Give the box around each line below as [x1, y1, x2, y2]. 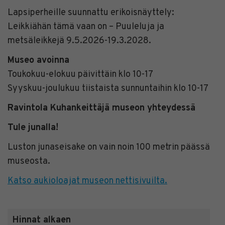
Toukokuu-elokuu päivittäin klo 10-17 [8, 68, 153, 80]
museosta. [8, 155, 50, 167]
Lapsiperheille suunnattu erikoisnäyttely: [8, 7, 174, 19]
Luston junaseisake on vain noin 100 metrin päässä [8, 141, 210, 153]
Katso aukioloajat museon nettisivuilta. [8, 175, 167, 187]
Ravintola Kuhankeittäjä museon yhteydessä [8, 102, 195, 114]
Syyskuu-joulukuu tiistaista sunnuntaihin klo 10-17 [8, 82, 208, 94]
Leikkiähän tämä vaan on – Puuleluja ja [8, 21, 164, 33]
